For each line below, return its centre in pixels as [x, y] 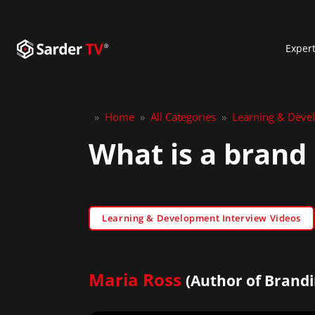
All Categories [183, 117]
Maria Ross [135, 279]
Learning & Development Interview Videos [202, 218]
